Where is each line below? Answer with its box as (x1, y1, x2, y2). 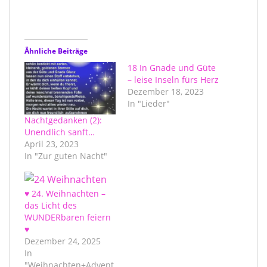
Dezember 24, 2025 (24, 235, 101, 247)
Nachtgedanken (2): (24, 114, 102, 126)
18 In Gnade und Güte (128, 62, 216, 74)
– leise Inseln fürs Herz (128, 74, 219, 86)
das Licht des (24, 199, 77, 211)
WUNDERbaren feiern (24, 211, 111, 223)
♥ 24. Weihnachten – (24, 187, 105, 199)
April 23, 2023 (24, 138, 79, 150)
